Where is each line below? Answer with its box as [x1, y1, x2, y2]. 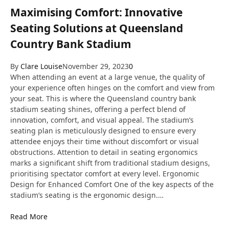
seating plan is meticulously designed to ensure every [10, 126, 196, 135]
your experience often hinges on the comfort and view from [10, 83, 215, 93]
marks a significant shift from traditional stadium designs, [10, 158, 210, 168]
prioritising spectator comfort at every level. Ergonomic [10, 169, 199, 178]
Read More [10, 212, 48, 221]
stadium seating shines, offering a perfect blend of [10, 104, 186, 114]
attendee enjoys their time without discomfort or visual [10, 136, 199, 146]
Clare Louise [20, 61, 62, 71]
